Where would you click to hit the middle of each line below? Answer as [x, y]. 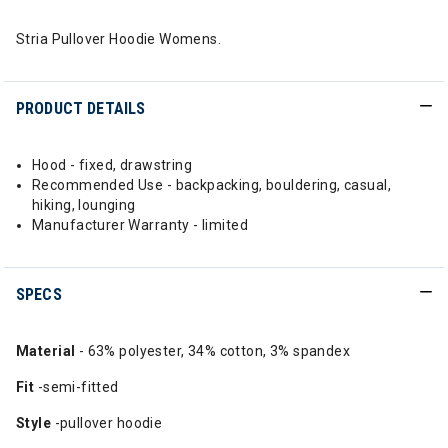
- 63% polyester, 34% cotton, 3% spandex [213, 351]
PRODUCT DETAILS [81, 108]
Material [46, 351]
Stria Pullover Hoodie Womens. [119, 39]
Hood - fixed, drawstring [112, 165]
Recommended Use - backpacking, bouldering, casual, [212, 185]
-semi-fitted [78, 387]
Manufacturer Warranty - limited [140, 225]
